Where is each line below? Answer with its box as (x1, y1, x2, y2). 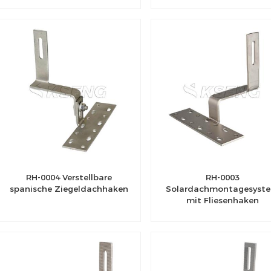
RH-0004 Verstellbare (25, 172, 112, 182)
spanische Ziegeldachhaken (9, 183, 128, 194)
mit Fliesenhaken (186, 195, 259, 205)
